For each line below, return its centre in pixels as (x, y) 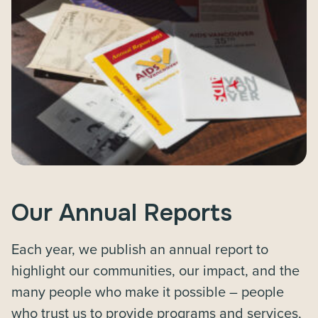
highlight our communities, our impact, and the (155, 270)
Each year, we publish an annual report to (140, 249)
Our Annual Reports (122, 213)
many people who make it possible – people (148, 291)
